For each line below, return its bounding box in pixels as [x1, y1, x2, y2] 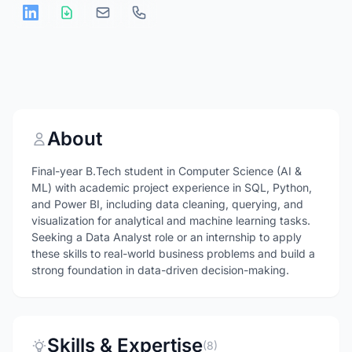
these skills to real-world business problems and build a [31, 247, 315, 260]
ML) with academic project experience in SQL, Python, [31, 181, 312, 194]
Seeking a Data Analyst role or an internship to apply [31, 230, 302, 244]
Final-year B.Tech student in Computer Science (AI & [31, 164, 302, 178]
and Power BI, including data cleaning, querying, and [31, 197, 303, 211]
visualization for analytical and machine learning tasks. [31, 214, 310, 227]
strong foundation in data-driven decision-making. [31, 263, 289, 277]
